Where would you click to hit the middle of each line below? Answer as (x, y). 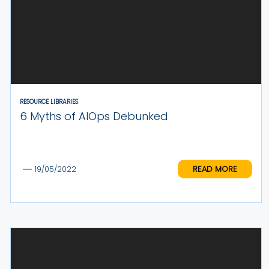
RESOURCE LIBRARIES (49, 101)
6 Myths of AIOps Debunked (94, 116)
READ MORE (215, 169)
